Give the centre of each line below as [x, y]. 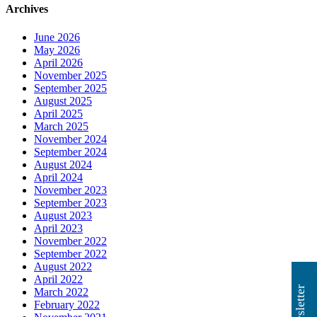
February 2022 [67, 304]
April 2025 [58, 113]
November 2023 [70, 190]
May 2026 [57, 50]
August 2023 [63, 215]
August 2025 [63, 100]
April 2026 [58, 62]
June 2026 [57, 37]
